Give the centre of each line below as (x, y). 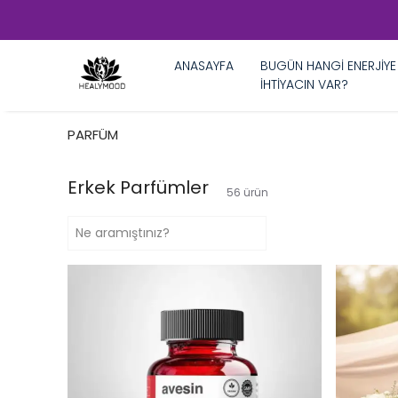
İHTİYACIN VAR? (304, 84)
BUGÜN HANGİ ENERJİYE (328, 66)
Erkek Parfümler (138, 187)
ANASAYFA (204, 66)
